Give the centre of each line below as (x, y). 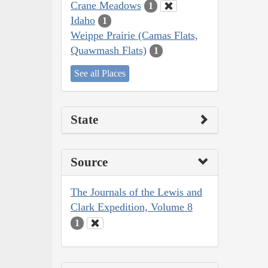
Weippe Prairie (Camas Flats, (134, 35)
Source (89, 162)
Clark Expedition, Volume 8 (132, 207)
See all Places (100, 74)
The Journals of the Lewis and (136, 192)
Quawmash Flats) (109, 50)
